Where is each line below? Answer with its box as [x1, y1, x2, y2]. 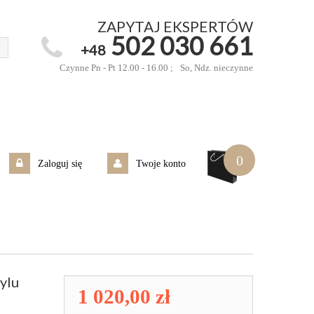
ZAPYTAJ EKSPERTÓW [97, 18, 253, 35]
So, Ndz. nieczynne [180, 62, 253, 73]
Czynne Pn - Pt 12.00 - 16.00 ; [60, 62, 173, 73]
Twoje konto [136, 158, 186, 170]
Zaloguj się [38, 158, 82, 170]
